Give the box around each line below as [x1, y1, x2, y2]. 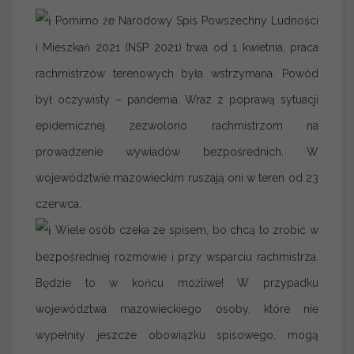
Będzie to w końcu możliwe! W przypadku [36, 276, 318, 289]
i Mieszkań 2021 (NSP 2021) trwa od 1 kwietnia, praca [36, 40, 318, 54]
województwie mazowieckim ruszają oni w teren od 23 [36, 171, 318, 184]
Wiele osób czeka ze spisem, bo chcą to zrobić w [51, 223, 318, 236]
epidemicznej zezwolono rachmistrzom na [36, 119, 318, 132]
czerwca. [36, 197, 81, 210]
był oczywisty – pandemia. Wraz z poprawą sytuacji [36, 92, 318, 106]
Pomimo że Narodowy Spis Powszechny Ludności [51, 13, 318, 27]
